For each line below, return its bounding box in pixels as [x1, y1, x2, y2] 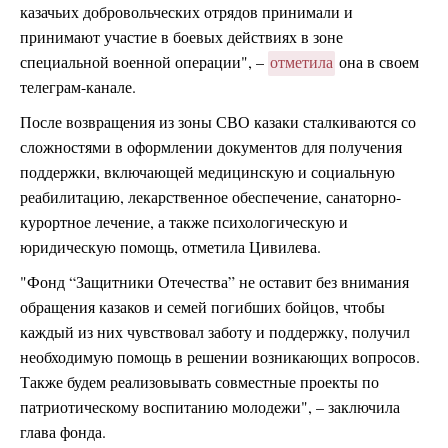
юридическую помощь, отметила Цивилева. [20, 236, 321, 258]
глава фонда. [20, 421, 106, 443]
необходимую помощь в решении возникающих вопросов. [20, 346, 420, 368]
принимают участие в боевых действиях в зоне [20, 26, 343, 48]
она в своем [335, 51, 419, 73]
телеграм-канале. [20, 76, 136, 98]
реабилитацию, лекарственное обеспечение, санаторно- [20, 186, 401, 208]
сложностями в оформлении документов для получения [20, 136, 402, 158]
